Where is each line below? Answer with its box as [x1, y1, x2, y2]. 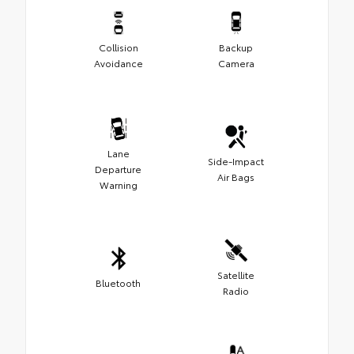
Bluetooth [96, 276, 141, 290]
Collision [98, 40, 138, 55]
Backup [219, 40, 253, 55]
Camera [217, 56, 254, 70]
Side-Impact [208, 154, 264, 168]
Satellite [217, 268, 254, 282]
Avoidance [93, 56, 143, 70]
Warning [99, 178, 137, 192]
